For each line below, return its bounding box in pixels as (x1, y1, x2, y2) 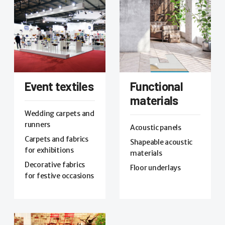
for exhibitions (25, 145, 74, 155)
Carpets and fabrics (25, 134, 88, 144)
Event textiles (25, 78, 93, 93)
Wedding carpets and (25, 108, 94, 118)
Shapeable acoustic (130, 137, 192, 147)
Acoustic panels (130, 123, 181, 132)
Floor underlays (130, 163, 181, 172)
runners (25, 120, 51, 129)
